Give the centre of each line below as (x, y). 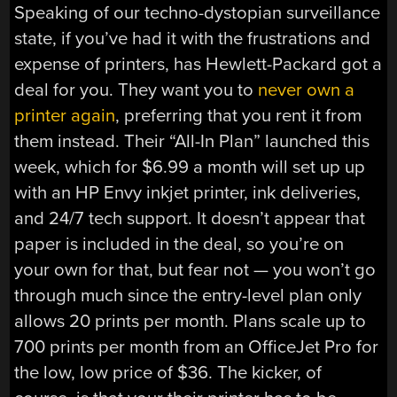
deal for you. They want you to (136, 90)
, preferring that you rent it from (239, 116)
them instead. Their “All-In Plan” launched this (192, 142)
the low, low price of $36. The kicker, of (168, 373)
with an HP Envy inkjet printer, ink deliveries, (188, 193)
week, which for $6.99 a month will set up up (190, 167)
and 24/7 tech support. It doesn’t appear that (190, 219)
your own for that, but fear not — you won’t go (195, 270)
